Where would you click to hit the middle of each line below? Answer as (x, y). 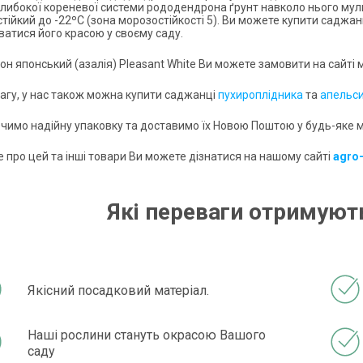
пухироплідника (261, 95)
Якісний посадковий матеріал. (119, 290)
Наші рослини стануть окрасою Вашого (147, 335)
